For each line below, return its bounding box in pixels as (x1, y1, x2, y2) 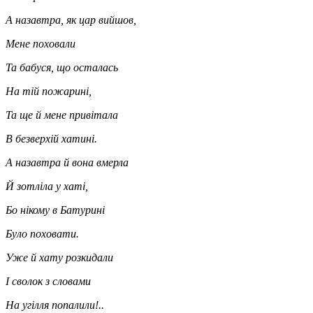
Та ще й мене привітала (6, 108, 121, 121)
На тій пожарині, (6, 85, 92, 97)
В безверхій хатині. (6, 132, 97, 145)
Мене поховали (6, 37, 75, 50)
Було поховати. (6, 227, 79, 240)
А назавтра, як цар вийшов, (6, 13, 136, 26)
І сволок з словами (6, 275, 91, 287)
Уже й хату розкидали (6, 251, 113, 263)
